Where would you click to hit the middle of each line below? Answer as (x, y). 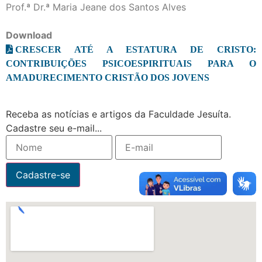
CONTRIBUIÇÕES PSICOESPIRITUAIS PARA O (131, 63)
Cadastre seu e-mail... (54, 128)
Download (29, 35)
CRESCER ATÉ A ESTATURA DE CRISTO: (136, 49)
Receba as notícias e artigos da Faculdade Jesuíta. (118, 114)
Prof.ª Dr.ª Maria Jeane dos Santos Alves (96, 7)
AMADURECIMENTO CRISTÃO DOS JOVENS (108, 77)
